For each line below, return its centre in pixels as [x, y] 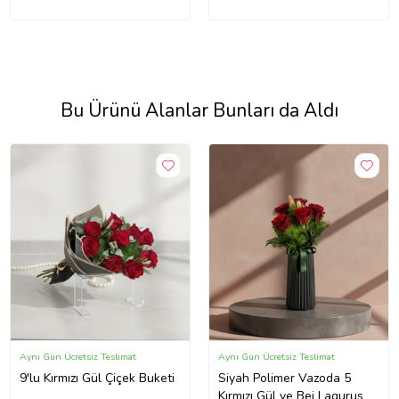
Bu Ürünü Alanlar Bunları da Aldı [199, 110]
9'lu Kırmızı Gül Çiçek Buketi [97, 378]
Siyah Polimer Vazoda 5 [285, 378]
